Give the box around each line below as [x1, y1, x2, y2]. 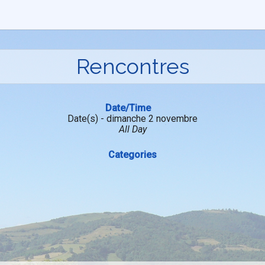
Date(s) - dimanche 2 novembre [67, 113, 198, 124]
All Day [118, 124, 147, 135]
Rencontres [76, 54, 189, 79]
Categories [108, 149, 157, 160]
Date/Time [105, 102, 151, 114]
